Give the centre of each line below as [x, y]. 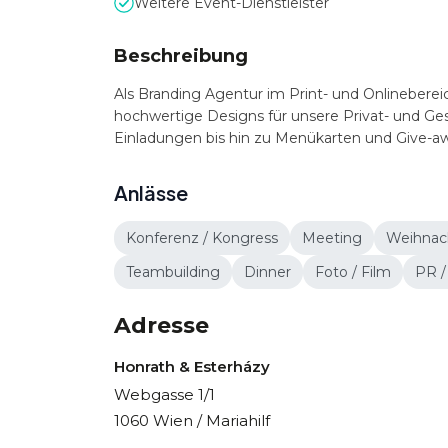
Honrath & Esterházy [192, 366]
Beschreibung [181, 56]
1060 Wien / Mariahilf [192, 420]
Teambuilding [173, 272]
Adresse [161, 325]
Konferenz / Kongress [202, 238]
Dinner [267, 272]
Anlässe [151, 192]
